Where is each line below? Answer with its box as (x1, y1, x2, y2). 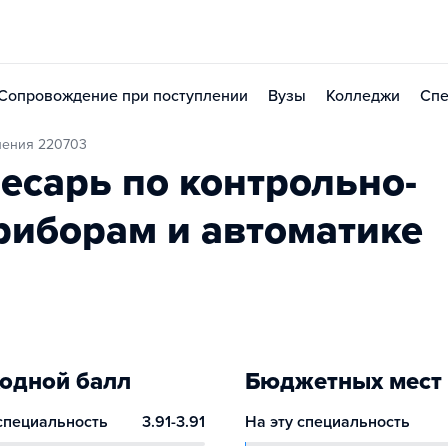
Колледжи (326, 86, 400, 106)
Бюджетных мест (245, 367, 443, 396)
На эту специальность (245, 412, 411, 432)
